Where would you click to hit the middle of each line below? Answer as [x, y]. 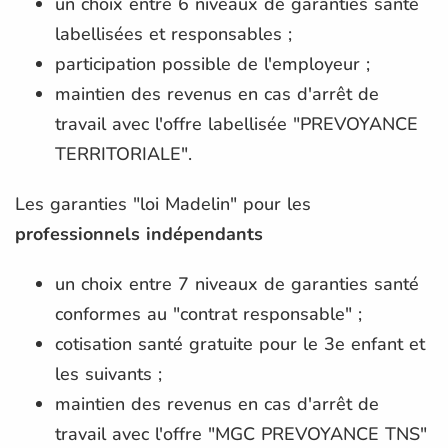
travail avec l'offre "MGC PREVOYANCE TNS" [241, 433]
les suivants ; [108, 373]
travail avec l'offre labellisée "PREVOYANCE [236, 123]
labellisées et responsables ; [173, 33]
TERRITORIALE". [123, 153]
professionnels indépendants [139, 233]
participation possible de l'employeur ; [212, 63]
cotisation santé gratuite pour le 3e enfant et [240, 343]
